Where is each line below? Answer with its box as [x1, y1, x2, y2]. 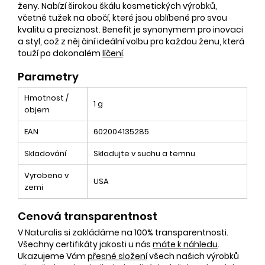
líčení [102, 47, 123, 59]
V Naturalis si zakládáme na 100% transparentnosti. [18, 226, 228, 238]
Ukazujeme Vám [18, 250, 88, 262]
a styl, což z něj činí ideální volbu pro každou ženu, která [18, 35, 244, 47]
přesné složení [88, 250, 147, 262]
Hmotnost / [24, 92, 69, 104]
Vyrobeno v [24, 169, 69, 181]
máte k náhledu [153, 238, 218, 250]
